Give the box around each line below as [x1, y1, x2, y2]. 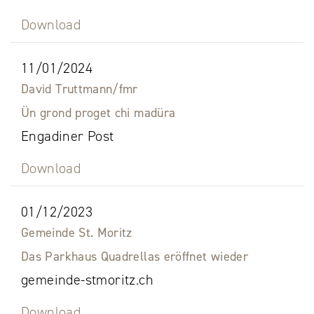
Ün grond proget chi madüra [21, 104, 176, 122]
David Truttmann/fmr [21, 81, 138, 98]
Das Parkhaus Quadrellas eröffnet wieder [21, 248, 249, 266]
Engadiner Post [21, 127, 114, 146]
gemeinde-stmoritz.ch [21, 271, 153, 289]
